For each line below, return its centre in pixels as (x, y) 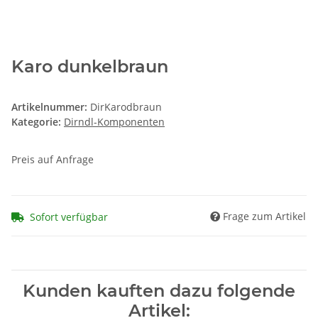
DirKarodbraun (126, 107)
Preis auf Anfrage (53, 160)
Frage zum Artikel (264, 216)
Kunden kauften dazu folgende (159, 290)
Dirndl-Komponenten (114, 122)
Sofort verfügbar (69, 216)
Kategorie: (38, 122)
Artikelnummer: (51, 107)
